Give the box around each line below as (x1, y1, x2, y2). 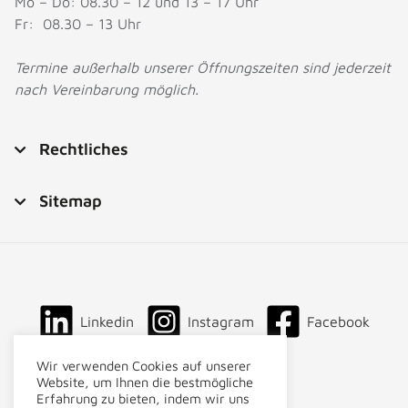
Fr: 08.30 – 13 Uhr (15, 15, 141, 33)
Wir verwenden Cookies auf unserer (36, 358, 251, 373)
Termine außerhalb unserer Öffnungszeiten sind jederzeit (15, 59, 391, 76)
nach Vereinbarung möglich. (15, 81, 199, 98)
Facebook (307, 313, 371, 331)
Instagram (187, 313, 254, 331)
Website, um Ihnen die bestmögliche (36, 374, 253, 390)
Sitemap (39, 191, 102, 211)
